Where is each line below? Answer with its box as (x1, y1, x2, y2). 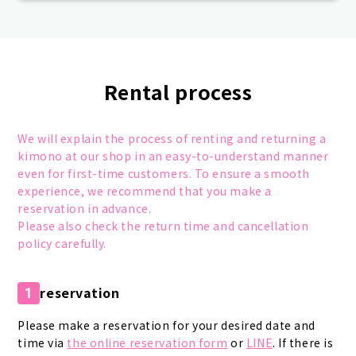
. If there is (273, 334, 334, 350)
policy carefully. (17, 234, 106, 251)
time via (17, 334, 68, 350)
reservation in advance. (17, 199, 152, 216)
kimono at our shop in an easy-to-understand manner (17, 147, 329, 164)
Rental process (103, 76, 253, 106)
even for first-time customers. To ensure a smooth (17, 164, 310, 181)
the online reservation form (67, 334, 228, 350)
